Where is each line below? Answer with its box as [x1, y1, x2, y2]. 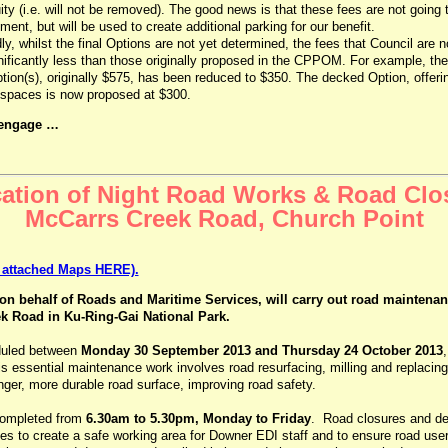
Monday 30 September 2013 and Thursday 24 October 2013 [80, 343, 443, 358]
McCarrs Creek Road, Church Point [24, 205, 424, 232]
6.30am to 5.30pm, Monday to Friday [85, 411, 311, 426]
